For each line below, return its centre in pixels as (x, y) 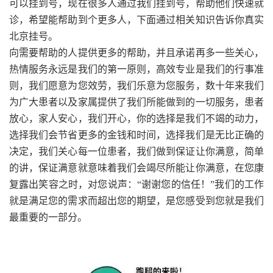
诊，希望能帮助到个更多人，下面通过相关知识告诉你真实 (136, 19)
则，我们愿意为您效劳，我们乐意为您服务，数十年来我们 (136, 85)
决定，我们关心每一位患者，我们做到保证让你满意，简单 (136, 151)
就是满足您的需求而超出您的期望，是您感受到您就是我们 (136, 200)
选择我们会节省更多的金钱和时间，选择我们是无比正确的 (136, 135)
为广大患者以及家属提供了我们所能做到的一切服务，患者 (136, 102)
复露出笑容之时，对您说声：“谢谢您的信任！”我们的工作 (136, 184)
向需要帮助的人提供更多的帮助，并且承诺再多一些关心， (136, 52)
